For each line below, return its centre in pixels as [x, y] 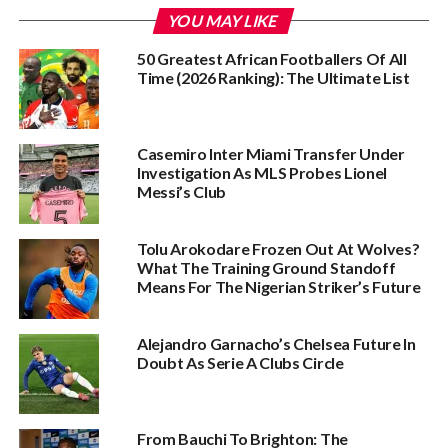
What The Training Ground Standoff [266, 267]
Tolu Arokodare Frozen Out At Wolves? [278, 248]
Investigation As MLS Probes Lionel [261, 172]
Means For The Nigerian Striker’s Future [278, 286]
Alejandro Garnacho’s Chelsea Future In [276, 343]
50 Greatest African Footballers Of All [271, 58]
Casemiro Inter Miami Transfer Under [270, 153]
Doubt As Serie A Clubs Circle [240, 362]
